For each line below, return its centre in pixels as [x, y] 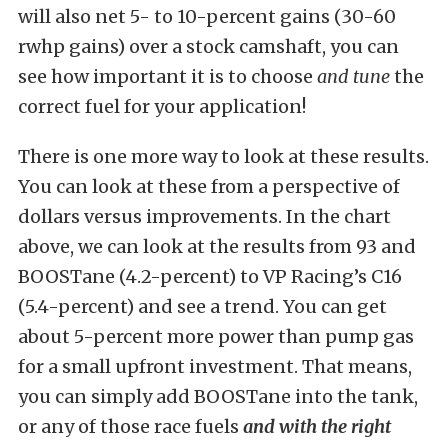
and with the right [317, 426]
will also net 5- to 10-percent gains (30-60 [207, 16]
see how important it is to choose [167, 76]
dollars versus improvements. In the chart [204, 216]
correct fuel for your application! [162, 106]
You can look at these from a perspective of [209, 186]
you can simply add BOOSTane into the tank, [218, 396]
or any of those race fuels [130, 426]
